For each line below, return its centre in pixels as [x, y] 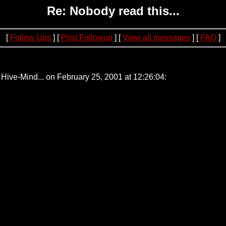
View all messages [156, 37]
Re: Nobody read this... [113, 11]
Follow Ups [30, 37]
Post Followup [87, 37]
